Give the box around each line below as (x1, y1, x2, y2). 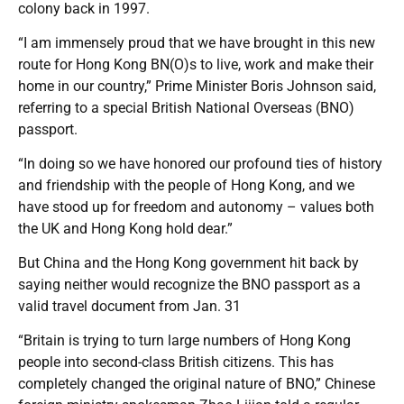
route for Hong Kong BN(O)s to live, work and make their (18, 55, 373, 73)
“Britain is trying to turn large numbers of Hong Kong (18, 331, 351, 349)
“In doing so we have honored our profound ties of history (18, 154, 382, 172)
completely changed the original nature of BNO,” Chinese (18, 374, 375, 392)
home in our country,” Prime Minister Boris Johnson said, (18, 77, 376, 95)
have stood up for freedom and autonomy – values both (18, 197, 374, 216)
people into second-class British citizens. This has (18, 353, 334, 371)
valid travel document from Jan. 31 (18, 297, 241, 315)
